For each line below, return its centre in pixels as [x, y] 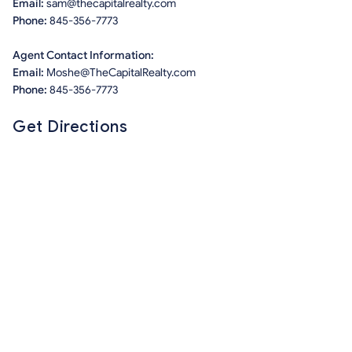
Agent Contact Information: [83, 55]
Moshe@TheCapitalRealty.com [121, 72]
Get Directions [70, 126]
